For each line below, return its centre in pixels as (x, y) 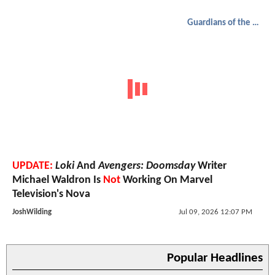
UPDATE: (33, 166)
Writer (211, 166)
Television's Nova (51, 194)
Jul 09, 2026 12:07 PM (215, 212)
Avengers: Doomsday (147, 166)
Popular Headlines (215, 258)
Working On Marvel (166, 180)
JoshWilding (32, 212)
